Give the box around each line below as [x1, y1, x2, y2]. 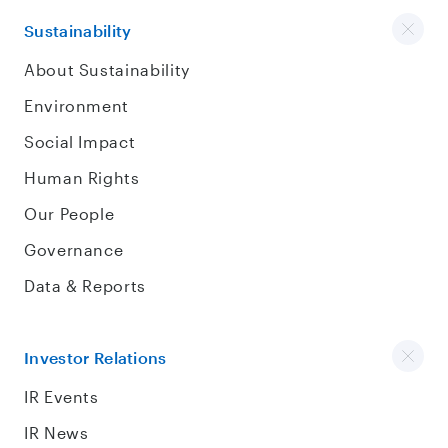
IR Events [24, 387, 99, 406]
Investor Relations [24, 347, 167, 367]
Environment [24, 96, 130, 115]
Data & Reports [24, 276, 146, 295]
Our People [24, 204, 115, 223]
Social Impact [24, 132, 136, 151]
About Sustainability [24, 60, 190, 79]
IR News [24, 423, 89, 442]
